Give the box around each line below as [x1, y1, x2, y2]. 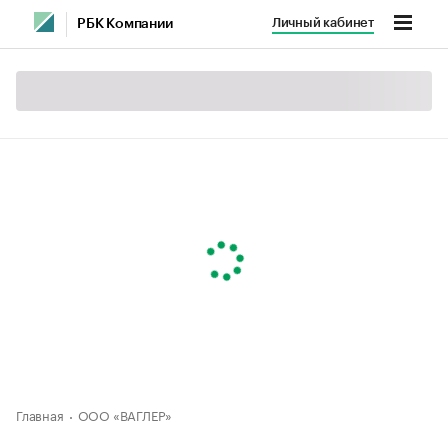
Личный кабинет [271, 16, 374, 29]
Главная [16, 404, 64, 424]
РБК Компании [77, 17, 173, 31]
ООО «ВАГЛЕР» [77, 404, 173, 424]
